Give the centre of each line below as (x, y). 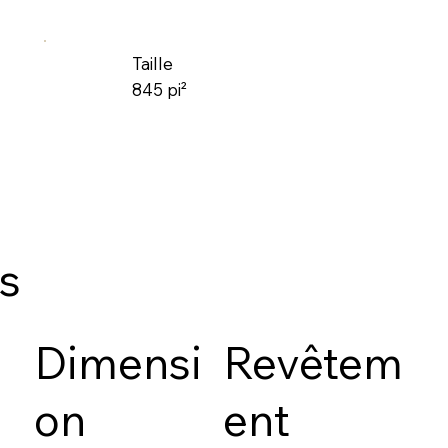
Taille (152, 63)
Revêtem (313, 363)
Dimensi (118, 363)
